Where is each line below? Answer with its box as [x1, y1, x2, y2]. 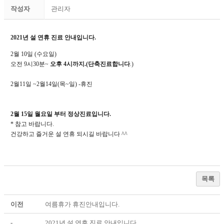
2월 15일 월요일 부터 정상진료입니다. [10, 110, 111, 117]
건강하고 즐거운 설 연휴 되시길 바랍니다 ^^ [10, 130, 127, 137]
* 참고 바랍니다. [10, 120, 54, 127]
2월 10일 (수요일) [10, 50, 56, 57]
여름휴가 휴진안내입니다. [45, 200, 119, 208]
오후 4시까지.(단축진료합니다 [50, 60, 130, 67]
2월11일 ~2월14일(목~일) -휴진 [10, 80, 92, 87]
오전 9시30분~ [10, 60, 50, 67]
